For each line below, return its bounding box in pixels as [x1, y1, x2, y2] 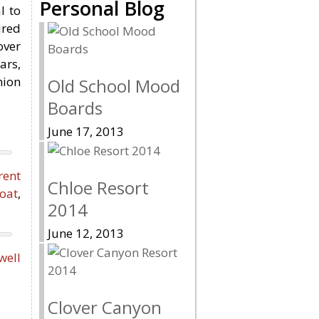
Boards [48, 96, 103, 120]
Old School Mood [48, 74, 180, 98]
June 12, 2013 [48, 224, 124, 241]
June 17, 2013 [48, 122, 124, 140]
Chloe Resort [48, 175, 149, 199]
